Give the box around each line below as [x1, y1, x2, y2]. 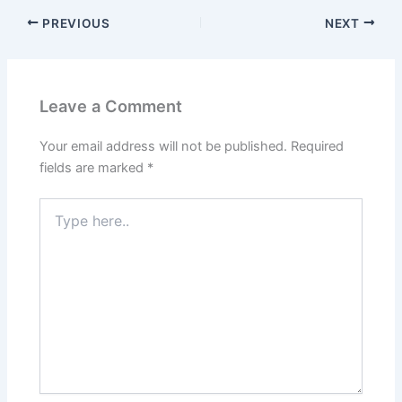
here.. [39, 216, 73, 232]
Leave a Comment [39, 95, 183, 116]
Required [291, 138, 345, 155]
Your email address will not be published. [39, 138, 288, 155]
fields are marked [39, 160, 148, 177]
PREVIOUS [39, 15, 110, 31]
